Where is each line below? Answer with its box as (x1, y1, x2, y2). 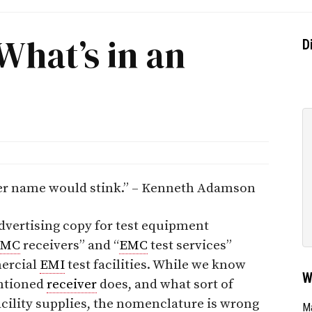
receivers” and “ (20, 237, 119, 253)
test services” (148, 237, 232, 253)
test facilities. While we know (65, 256, 246, 273)
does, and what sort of (97, 276, 233, 292)
